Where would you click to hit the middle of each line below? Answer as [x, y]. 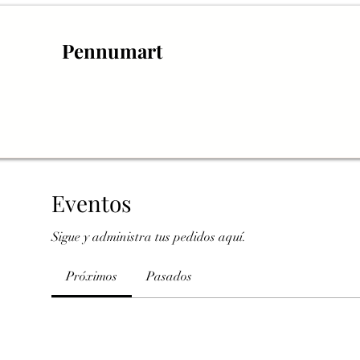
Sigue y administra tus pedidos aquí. [149, 237]
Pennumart [115, 51]
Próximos [92, 276]
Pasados [169, 276]
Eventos [92, 203]
